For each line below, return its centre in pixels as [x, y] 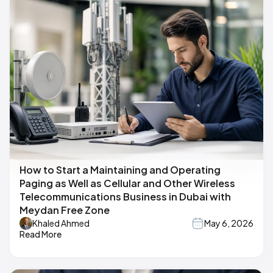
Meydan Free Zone [65, 210]
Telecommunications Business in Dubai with [125, 196]
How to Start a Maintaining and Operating [120, 169]
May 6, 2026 [229, 223]
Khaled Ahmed [61, 223]
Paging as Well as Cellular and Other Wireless [127, 183]
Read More [41, 234]
